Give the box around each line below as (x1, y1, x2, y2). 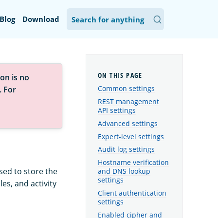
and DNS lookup (98, 166, 150, 176)
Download (22, 14, 59, 24)
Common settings (98, 84, 155, 93)
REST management (98, 96, 159, 106)
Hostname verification (98, 158, 169, 167)
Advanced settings (98, 118, 158, 128)
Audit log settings (98, 145, 155, 154)
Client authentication (98, 188, 166, 198)
